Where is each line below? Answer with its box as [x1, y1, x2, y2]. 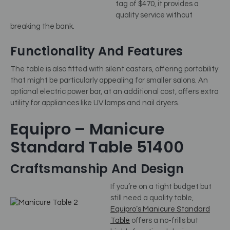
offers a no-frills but [130, 217, 198, 225]
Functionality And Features [10, 42, 183, 60]
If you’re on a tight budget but [110, 183, 212, 191]
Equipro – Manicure [10, 118, 165, 141]
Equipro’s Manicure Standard [110, 205, 210, 214]
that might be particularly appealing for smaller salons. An [10, 76, 208, 84]
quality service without [116, 11, 193, 20]
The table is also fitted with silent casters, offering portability [10, 65, 218, 73]
